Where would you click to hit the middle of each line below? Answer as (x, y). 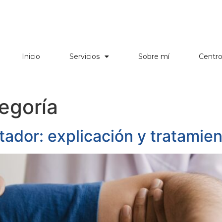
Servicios (84, 56)
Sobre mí (154, 56)
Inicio (31, 56)
